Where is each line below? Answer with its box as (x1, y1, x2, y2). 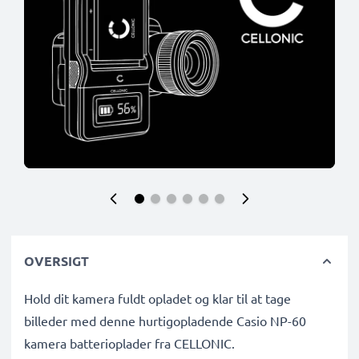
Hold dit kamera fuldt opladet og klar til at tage (24, 290, 291, 306)
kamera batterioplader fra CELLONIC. (24, 335, 235, 351)
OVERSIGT (24, 252, 89, 269)
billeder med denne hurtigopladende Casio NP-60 (24, 313, 306, 329)
